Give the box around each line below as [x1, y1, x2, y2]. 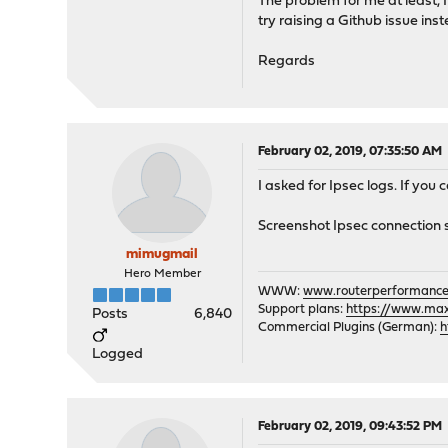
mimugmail [126, 247, 199, 262]
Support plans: [258, 303, 347, 316]
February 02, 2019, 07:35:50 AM [258, 145, 443, 158]
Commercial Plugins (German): [258, 321, 441, 334]
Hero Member [123, 268, 201, 280]
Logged [92, 347, 144, 362]
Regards [258, 54, 316, 69]
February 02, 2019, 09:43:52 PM [258, 420, 443, 433]
